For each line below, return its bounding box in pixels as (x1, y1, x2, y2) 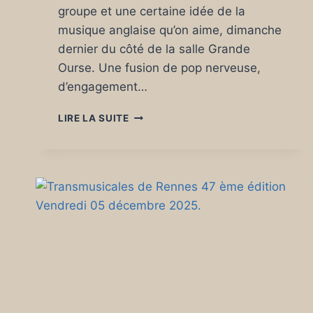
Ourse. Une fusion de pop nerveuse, (58, 61, 261, 75)
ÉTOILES (128, 212, 172, 224)
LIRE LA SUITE (58, 112, 129, 124)
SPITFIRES (128, 124, 181, 136)
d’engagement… (58, 80, 147, 94)
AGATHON (128, 300, 180, 312)
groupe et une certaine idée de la (58, 4, 245, 19)
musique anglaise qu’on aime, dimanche (58, 23, 282, 38)
